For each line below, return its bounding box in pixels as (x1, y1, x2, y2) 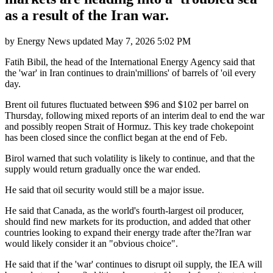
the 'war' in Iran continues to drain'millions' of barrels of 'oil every (5, 67, 256, 78)
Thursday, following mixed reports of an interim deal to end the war (5, 110, 264, 121)
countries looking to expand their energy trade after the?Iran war (5, 227, 251, 238)
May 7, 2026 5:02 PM (105, 35, 191, 46)
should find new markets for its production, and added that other (5, 216, 250, 227)
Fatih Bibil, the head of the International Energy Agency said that (5, 56, 255, 67)
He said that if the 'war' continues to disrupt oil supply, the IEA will (5, 258, 262, 269)
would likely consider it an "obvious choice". (5, 238, 178, 249)
